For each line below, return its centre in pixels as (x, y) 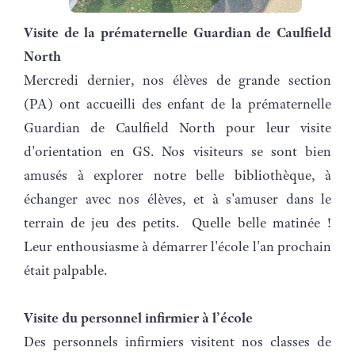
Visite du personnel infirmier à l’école (138, 317)
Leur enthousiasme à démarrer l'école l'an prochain (177, 246)
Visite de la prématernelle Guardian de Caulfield (177, 32)
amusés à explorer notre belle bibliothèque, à (177, 175)
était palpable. (67, 270)
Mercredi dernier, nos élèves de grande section (177, 80)
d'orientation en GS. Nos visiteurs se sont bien (177, 151)
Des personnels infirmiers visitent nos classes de (177, 341)
